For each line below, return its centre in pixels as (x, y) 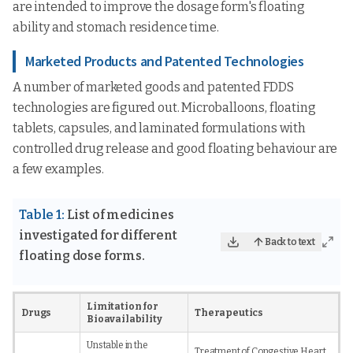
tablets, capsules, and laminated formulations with (159, 128)
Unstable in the (117, 345)
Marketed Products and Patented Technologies (165, 61)
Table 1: (42, 215)
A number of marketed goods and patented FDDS (153, 87)
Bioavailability (124, 319)
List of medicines (120, 215)
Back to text (290, 242)
